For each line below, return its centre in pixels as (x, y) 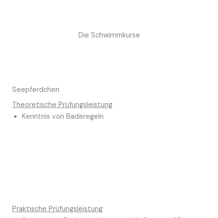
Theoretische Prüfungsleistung (62, 105)
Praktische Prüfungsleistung (57, 209)
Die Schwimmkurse (109, 36)
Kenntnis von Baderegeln (63, 117)
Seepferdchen (36, 90)
